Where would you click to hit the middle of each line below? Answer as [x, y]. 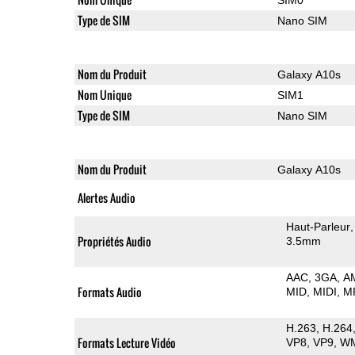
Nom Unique [104, 94]
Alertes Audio [106, 197]
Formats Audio [109, 292]
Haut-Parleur [319, 226]
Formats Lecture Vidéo [126, 342]
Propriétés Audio [114, 241]
